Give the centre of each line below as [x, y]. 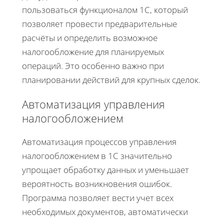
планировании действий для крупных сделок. [111, 79]
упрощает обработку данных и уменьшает [105, 169]
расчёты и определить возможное [90, 37]
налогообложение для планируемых [93, 51]
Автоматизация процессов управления [99, 141]
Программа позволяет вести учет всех [98, 197]
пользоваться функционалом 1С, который [105, 9]
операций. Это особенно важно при [93, 65]
